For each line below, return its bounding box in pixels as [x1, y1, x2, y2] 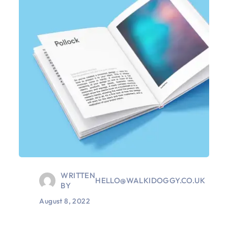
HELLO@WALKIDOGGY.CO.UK [95, 176, 206, 186]
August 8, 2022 [39, 196, 91, 206]
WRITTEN [61, 170, 96, 181]
